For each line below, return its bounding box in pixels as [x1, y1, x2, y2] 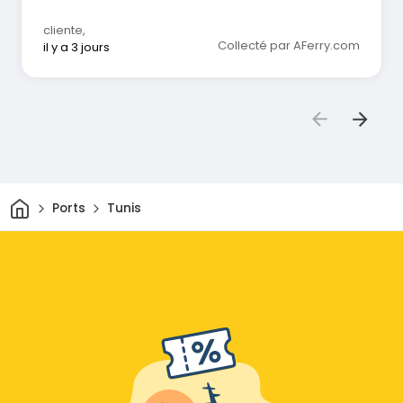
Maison [29, 193, 76, 211]
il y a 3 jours [43, 38, 110, 56]
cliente [43, 21, 83, 39]
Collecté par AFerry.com [218, 36, 360, 54]
